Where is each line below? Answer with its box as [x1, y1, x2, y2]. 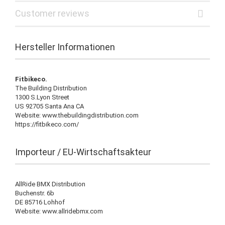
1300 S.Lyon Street [15, 93, 69, 101]
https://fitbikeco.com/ [15, 120, 79, 128]
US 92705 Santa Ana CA [15, 102, 84, 110]
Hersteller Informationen [15, 41, 115, 52]
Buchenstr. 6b [15, 189, 54, 197]
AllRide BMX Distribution [15, 180, 85, 188]
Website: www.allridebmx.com [15, 207, 103, 215]
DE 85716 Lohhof [15, 198, 65, 206]
